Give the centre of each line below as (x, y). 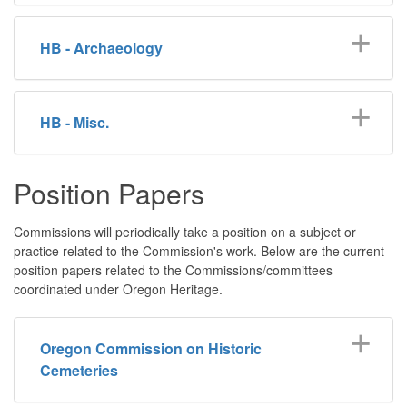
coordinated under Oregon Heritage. (118, 288)
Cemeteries (79, 370)
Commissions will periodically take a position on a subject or (185, 231)
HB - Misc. (74, 122)
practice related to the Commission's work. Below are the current (199, 250)
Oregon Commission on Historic (151, 348)
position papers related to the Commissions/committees (173, 269)
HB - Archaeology (101, 47)
